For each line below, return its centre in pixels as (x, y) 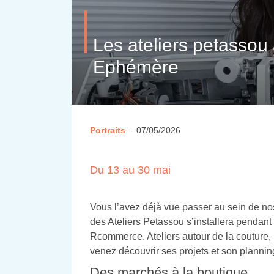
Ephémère (136, 67)
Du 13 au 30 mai (130, 170)
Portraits (108, 131)
